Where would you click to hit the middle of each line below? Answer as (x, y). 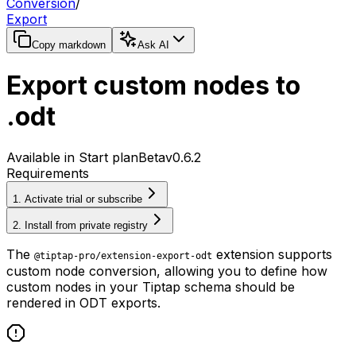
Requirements (48, 173)
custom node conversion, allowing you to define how (167, 271)
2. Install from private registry (80, 225)
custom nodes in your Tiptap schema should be (151, 286)
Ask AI (153, 45)
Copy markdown (69, 45)
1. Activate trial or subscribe (77, 199)
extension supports (272, 254)
